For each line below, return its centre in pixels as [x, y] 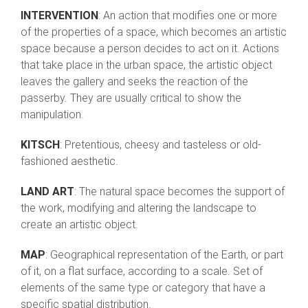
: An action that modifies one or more [188, 16]
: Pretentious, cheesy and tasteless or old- [161, 145]
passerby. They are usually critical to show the [131, 98]
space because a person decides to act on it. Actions [150, 49]
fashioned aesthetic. [69, 162]
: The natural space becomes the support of [179, 192]
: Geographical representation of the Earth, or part [164, 255]
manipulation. [52, 115]
